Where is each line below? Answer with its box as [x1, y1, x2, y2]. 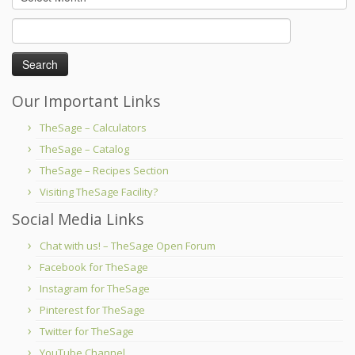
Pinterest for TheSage [40, 303, 145, 318]
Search [11, 18, 46, 34]
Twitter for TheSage [40, 324, 134, 339]
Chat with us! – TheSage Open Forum [40, 239, 216, 254]
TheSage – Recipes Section [40, 163, 169, 178]
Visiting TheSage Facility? [40, 185, 158, 200]
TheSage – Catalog [40, 142, 129, 157]
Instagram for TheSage [40, 281, 150, 296]
